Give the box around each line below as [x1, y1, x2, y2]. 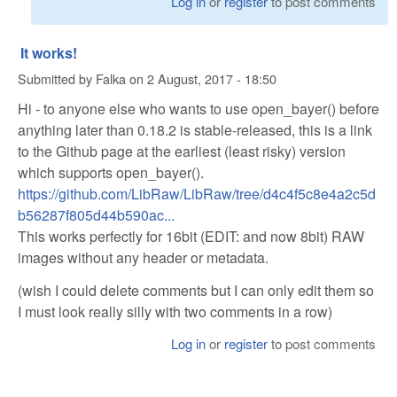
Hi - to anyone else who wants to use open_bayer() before [18, 97, 379, 119]
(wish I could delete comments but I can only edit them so [18, 279, 374, 300]
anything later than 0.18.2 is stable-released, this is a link [18, 119, 372, 140]
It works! [20, 43, 77, 64]
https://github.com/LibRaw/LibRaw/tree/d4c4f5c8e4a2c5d [18, 183, 376, 204]
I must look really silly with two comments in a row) [18, 300, 332, 322]
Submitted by [18, 69, 96, 89]
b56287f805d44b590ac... [18, 204, 175, 225]
